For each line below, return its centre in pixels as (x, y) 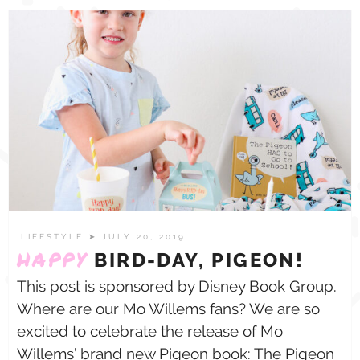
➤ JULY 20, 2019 (137, 237)
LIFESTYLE (55, 237)
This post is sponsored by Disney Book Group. (177, 286)
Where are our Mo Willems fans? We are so (168, 309)
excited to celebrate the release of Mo (150, 331)
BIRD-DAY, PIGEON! (196, 260)
